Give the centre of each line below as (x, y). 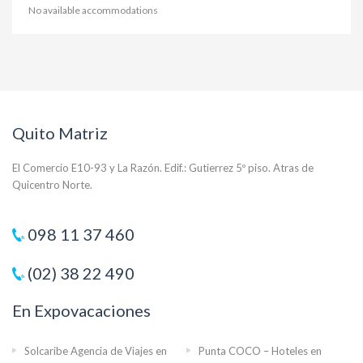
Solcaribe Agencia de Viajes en (96, 351)
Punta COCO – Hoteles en (260, 351)
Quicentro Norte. (52, 185)
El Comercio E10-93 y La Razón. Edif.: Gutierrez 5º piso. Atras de (163, 168)
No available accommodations (93, 10)
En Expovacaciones (81, 310)
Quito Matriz (60, 133)
